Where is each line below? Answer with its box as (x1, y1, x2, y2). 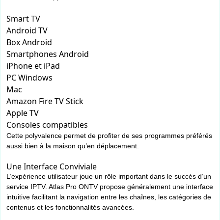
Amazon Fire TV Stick (6, 96, 83, 107)
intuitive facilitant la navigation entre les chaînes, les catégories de (6, 193, 211, 201)
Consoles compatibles (6, 119, 88, 131)
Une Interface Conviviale (6, 161, 97, 172)
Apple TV (6, 108, 39, 119)
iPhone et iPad (6, 60, 60, 72)
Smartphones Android (6, 49, 89, 60)
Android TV (6, 25, 48, 36)
